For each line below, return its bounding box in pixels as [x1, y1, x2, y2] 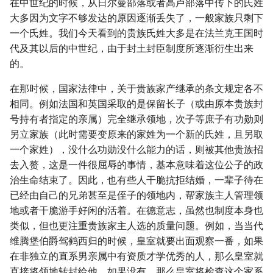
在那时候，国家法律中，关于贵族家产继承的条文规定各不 [10, 83, 263, 94]
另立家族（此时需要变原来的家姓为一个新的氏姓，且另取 [10, 129, 263, 140]
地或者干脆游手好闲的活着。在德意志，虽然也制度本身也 [10, 205, 263, 216]
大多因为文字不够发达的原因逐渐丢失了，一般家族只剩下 [10, 12, 263, 24]
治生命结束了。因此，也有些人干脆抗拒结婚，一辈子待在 [10, 174, 263, 186]
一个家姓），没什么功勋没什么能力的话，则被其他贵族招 [10, 144, 263, 155]
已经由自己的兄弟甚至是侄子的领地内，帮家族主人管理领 [10, 190, 263, 201]
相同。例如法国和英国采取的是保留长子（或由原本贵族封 [10, 98, 263, 110]
